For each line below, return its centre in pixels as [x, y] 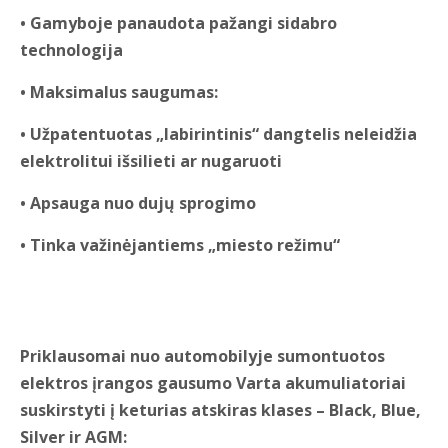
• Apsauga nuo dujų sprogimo [138, 203]
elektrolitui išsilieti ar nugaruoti [151, 161]
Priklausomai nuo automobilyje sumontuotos [202, 356]
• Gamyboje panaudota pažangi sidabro [178, 23]
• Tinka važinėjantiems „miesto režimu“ [180, 245]
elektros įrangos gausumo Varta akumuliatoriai [213, 383]
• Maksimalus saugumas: [119, 92]
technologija [71, 50]
